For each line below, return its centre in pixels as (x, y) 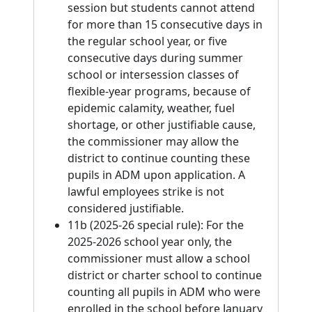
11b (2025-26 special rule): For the (156, 225)
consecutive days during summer (155, 58)
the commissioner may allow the (153, 141)
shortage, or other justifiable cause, (162, 125)
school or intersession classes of (153, 75)
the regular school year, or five (147, 41)
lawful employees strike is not (146, 192)
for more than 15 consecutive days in (165, 24)
